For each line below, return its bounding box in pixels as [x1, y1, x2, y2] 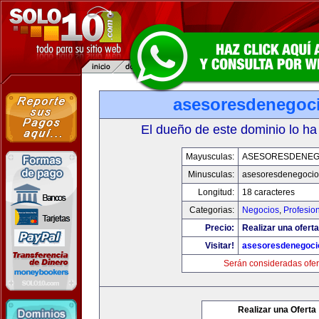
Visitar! [204, 241, 234, 251]
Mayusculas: [185, 152, 234, 162]
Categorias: [189, 205, 234, 215]
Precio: [204, 223, 234, 233]
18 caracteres [241, 187, 295, 197]
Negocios [241, 205, 279, 215]
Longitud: [197, 187, 234, 197]
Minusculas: [187, 169, 234, 179]
